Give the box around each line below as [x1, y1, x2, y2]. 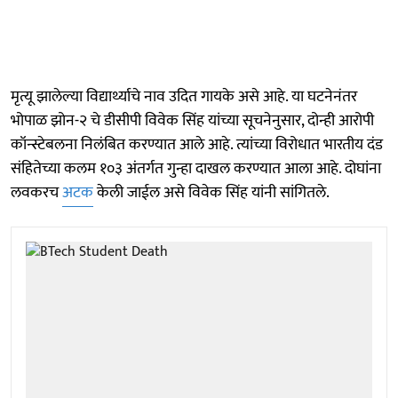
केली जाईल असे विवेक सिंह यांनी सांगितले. [93, 179, 330, 206]
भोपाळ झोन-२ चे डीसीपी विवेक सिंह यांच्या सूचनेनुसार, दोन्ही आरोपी [11, 107, 374, 134]
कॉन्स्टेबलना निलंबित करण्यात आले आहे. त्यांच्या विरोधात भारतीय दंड [11, 131, 383, 158]
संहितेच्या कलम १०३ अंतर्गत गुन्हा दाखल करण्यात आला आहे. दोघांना [11, 155, 381, 182]
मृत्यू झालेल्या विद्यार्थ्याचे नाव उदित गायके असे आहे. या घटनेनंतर [11, 83, 357, 110]
